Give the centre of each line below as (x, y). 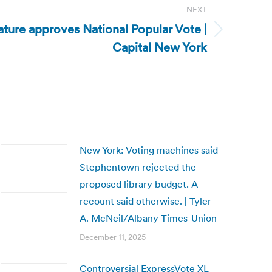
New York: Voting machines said (149, 150)
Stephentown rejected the (138, 167)
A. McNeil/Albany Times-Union (148, 218)
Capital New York (160, 47)
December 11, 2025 (113, 237)
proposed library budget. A (139, 184)
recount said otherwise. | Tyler (145, 201)
